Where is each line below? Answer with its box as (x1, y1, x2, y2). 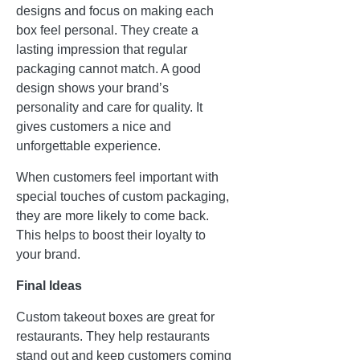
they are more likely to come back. (16, 209, 209, 223)
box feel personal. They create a (16, 23, 198, 38)
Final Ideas (16, 279, 82, 293)
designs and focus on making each (16, 4, 214, 18)
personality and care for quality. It (16, 100, 202, 115)
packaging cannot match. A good (16, 62, 201, 76)
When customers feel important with (16, 170, 219, 185)
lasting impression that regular (16, 43, 187, 57)
